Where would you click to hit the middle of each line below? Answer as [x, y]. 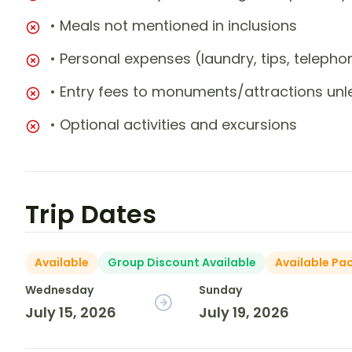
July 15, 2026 [71, 313]
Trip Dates [91, 214]
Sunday [221, 290]
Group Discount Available [182, 263]
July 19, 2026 [244, 313]
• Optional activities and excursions [174, 125]
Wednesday [59, 290]
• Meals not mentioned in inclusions [174, 26]
